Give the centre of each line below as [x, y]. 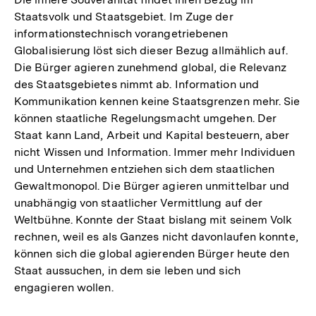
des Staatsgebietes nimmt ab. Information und [136, 84]
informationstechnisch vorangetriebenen [121, 33]
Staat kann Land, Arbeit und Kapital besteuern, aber [152, 135]
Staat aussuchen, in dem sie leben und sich [127, 270]
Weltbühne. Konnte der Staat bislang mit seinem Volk [153, 219]
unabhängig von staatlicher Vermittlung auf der [139, 202]
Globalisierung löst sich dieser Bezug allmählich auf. [151, 50]
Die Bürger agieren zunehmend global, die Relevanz [151, 67]
